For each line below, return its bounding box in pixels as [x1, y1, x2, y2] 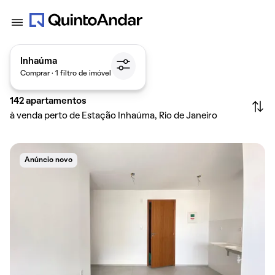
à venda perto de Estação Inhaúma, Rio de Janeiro [10, 112, 217, 120]
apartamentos [26, 97, 87, 106]
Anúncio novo [25, 157, 72, 163]
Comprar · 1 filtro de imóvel [20, 70, 111, 77]
